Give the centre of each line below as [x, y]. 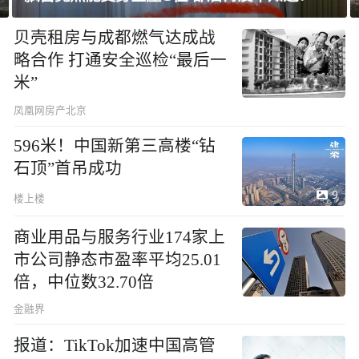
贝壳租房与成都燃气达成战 [115, 38]
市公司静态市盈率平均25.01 [118, 259]
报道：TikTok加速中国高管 [115, 345]
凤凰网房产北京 [50, 110]
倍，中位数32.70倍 [84, 282]
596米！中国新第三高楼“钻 [115, 146]
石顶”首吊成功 [68, 169]
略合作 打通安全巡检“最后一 [121, 61]
